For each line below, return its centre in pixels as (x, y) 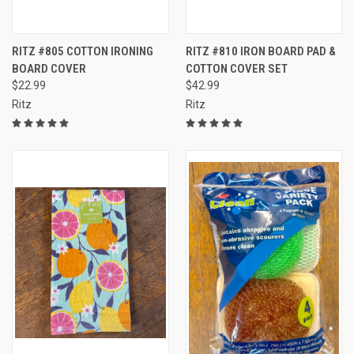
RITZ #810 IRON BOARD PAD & (260, 51)
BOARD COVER (49, 68)
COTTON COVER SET (236, 68)
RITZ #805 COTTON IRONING (83, 51)
